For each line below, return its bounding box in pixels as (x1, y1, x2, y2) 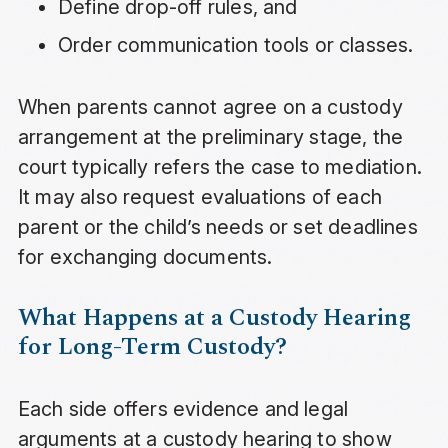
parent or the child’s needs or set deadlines (17, 215, 418, 240)
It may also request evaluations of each (17, 185, 382, 210)
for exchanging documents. (17, 245, 273, 270)
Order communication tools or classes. (57, 33, 414, 58)
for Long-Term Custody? (17, 329, 287, 366)
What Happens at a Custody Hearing (17, 300, 411, 337)
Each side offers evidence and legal (17, 397, 349, 422)
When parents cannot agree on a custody (17, 95, 403, 120)
